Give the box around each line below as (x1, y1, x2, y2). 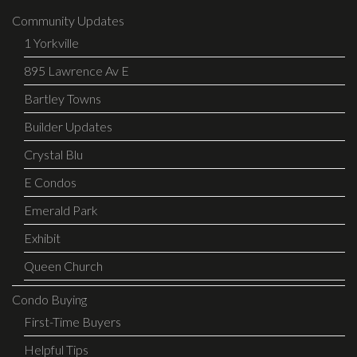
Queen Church (24, 257, 103, 273)
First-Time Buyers (24, 313, 121, 329)
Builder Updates (24, 118, 112, 134)
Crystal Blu (24, 146, 83, 162)
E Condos (24, 174, 76, 190)
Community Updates (12, 12, 124, 28)
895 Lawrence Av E (24, 62, 129, 78)
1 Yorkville (24, 34, 79, 50)
